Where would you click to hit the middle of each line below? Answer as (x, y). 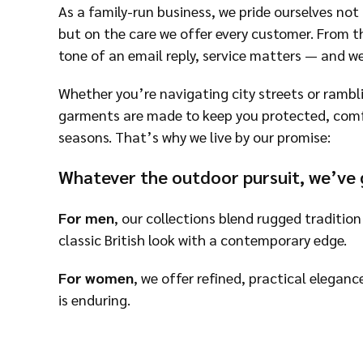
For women (96, 278)
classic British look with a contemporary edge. (203, 239)
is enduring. (94, 299)
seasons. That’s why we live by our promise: (194, 137)
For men (86, 218)
